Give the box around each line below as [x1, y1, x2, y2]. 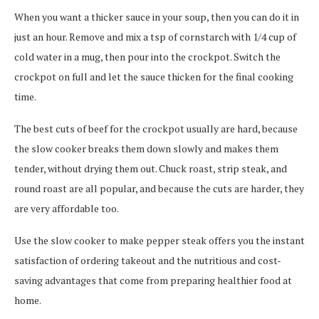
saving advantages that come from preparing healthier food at [14, 273, 292, 288]
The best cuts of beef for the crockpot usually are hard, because [14, 122, 298, 136]
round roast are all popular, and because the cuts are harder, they [14, 182, 304, 196]
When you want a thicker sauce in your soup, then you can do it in [14, 10, 299, 24]
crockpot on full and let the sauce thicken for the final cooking [14, 70, 293, 84]
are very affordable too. [14, 202, 119, 216]
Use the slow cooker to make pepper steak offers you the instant [14, 234, 305, 248]
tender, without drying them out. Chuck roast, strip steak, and [14, 162, 287, 176]
